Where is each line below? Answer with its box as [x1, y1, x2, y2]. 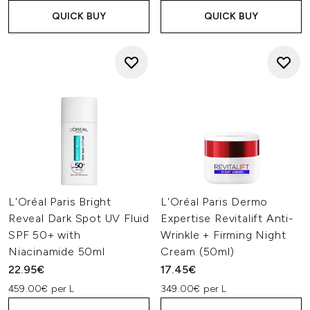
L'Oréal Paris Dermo [161, 195, 268, 208]
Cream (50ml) [161, 245, 235, 258]
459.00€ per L [8, 283, 75, 295]
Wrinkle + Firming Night [161, 228, 286, 241]
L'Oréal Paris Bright [8, 195, 112, 208]
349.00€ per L [161, 283, 227, 295]
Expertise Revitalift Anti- [161, 212, 294, 225]
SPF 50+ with [8, 228, 81, 241]
